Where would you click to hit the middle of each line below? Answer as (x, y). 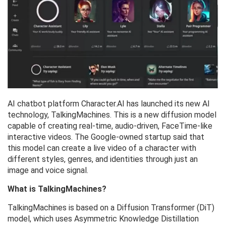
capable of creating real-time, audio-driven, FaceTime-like (110, 126)
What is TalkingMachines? (57, 189)
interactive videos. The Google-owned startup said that (106, 137)
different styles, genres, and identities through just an (103, 159)
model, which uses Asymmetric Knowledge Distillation (103, 219)
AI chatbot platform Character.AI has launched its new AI (109, 104)
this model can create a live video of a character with (102, 148)
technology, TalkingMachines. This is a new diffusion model (112, 115)
